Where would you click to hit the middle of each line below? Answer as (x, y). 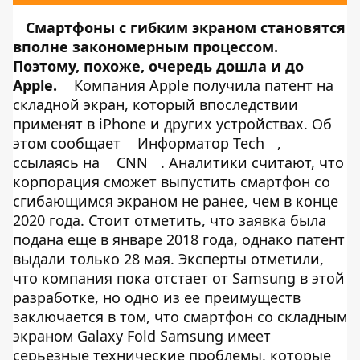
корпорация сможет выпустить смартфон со (172, 181)
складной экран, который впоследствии (155, 104)
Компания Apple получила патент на (202, 85)
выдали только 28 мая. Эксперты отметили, (168, 258)
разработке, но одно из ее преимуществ (157, 297)
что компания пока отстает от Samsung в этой (179, 278)
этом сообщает (69, 143)
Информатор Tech (201, 143)
